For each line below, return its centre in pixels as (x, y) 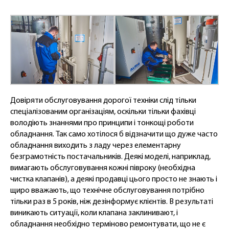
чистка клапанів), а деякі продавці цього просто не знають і (114, 180)
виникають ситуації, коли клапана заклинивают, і (94, 213)
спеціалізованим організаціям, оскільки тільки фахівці (103, 112)
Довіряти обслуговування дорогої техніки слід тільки (103, 101)
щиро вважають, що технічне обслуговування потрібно (107, 191)
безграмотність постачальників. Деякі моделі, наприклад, (110, 157)
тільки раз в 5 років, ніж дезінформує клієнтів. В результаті (112, 202)
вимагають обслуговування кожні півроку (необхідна (103, 168)
